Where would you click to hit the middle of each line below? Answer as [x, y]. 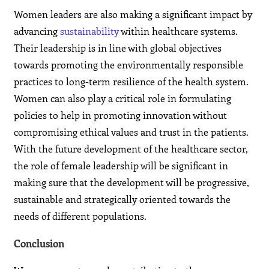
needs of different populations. [80, 216]
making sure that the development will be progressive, [132, 183]
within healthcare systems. [179, 31]
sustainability [90, 31]
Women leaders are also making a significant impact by [133, 14]
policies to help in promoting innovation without [121, 115]
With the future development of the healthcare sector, [131, 149]
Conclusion [39, 243]
